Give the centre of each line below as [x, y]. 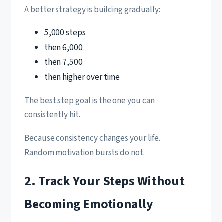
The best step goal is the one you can [89, 101]
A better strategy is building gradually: [92, 9]
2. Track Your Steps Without [105, 181]
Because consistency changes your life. [92, 138]
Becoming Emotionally [89, 204]
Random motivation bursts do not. [84, 152]
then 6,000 [63, 47]
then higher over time [82, 77]
